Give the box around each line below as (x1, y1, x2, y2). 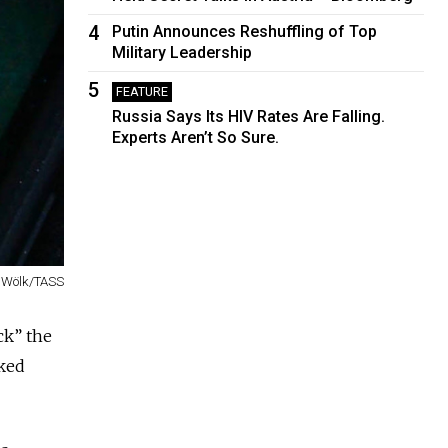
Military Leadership (112, 42, 253, 62)
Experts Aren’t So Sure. (112, 127, 280, 147)
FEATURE (116, 83, 169, 99)
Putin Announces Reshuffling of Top (112, 21, 378, 41)
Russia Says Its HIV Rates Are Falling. (112, 106, 386, 126)
